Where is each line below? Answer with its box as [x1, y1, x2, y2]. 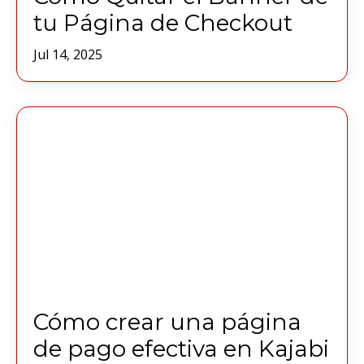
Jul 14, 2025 [33, 45, 102, 63]
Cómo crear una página [33, 308, 301, 336]
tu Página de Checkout [33, 8, 292, 37]
